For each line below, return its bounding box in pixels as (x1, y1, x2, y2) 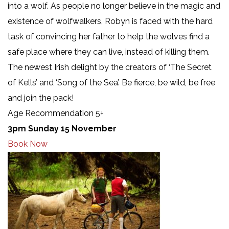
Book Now (8, 139, 48, 149)
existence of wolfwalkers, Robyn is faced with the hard (8, 16, 213, 26)
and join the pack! (8, 93, 74, 103)
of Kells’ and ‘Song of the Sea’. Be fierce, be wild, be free (8, 77, 215, 87)
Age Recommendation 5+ (8, 108, 104, 118)
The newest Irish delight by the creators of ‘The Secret (8, 62, 212, 72)
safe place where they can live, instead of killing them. (8, 47, 210, 57)
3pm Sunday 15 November (8, 123, 117, 133)
